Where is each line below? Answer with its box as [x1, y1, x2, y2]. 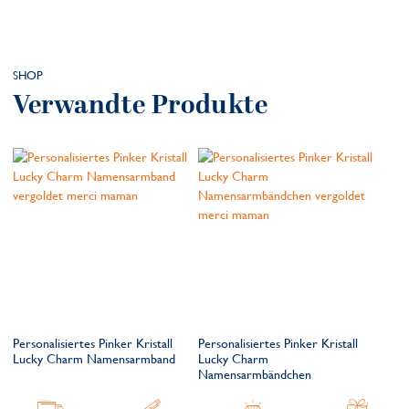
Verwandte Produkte [13, 86, 268, 126]
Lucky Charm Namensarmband [13, 351, 175, 367]
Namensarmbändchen [198, 367, 311, 383]
